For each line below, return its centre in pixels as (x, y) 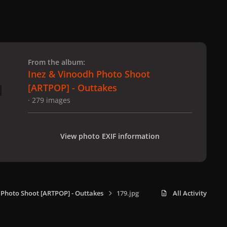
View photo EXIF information (110, 136)
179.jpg (127, 193)
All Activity (190, 193)
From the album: (56, 62)
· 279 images (49, 100)
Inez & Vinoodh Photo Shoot (89, 74)
